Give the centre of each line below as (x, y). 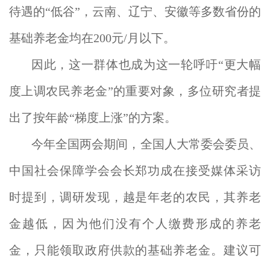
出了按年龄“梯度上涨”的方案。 (93, 118)
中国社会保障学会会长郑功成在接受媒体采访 (135, 171)
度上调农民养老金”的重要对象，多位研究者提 (135, 91)
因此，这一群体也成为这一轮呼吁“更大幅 (146, 64)
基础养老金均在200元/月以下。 (92, 38)
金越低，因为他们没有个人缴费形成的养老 (135, 224)
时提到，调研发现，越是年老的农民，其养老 (135, 197)
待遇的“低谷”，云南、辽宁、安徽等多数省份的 (135, 11)
